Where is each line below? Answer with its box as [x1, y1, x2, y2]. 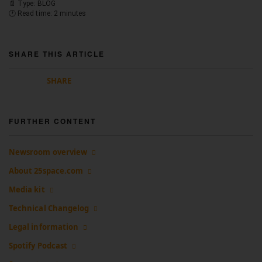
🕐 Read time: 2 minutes [9, 9, 87, 18]
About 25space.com [9, 166, 84, 176]
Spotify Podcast [9, 240, 67, 251]
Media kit [9, 184, 45, 195]
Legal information [9, 222, 79, 232]
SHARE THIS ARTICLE [9, 49, 105, 59]
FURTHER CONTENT [9, 116, 96, 126]
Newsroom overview [9, 147, 88, 157]
